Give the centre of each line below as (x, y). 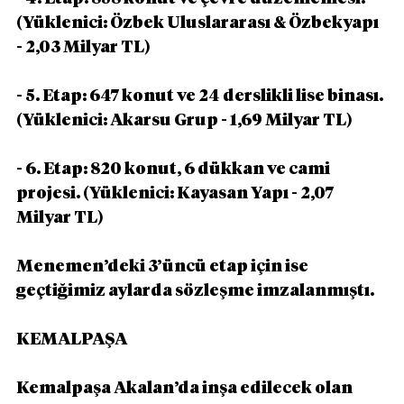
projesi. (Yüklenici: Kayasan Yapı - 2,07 (176, 193)
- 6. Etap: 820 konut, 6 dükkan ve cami (174, 169)
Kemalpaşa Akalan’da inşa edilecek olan (186, 388)
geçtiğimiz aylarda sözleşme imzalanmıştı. (195, 291)
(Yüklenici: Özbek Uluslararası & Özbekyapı (199, 23)
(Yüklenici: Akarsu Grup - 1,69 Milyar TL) (184, 120)
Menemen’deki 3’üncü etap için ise (164, 266)
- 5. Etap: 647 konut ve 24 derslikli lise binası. (201, 96)
